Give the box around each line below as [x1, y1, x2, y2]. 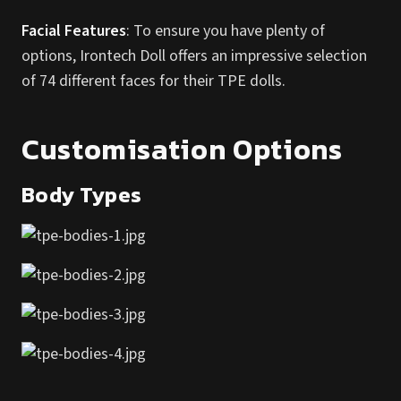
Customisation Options [21, 128, 343, 171]
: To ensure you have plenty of [126, 20, 325, 42]
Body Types [21, 179, 142, 210]
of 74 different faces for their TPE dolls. [21, 70, 286, 92]
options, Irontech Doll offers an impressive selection [21, 45, 367, 67]
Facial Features [21, 20, 126, 42]
